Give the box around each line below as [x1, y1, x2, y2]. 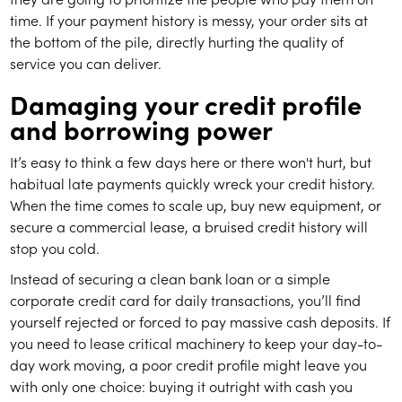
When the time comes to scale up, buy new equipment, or [10, 195, 382, 215]
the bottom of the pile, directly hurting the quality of [10, 31, 345, 52]
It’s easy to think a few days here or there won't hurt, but [10, 152, 372, 172]
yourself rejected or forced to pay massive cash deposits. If [10, 311, 391, 332]
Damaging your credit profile [10, 85, 363, 123]
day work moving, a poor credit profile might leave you [10, 354, 368, 375]
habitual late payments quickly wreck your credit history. [10, 173, 376, 194]
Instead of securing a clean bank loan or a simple [10, 268, 331, 289]
